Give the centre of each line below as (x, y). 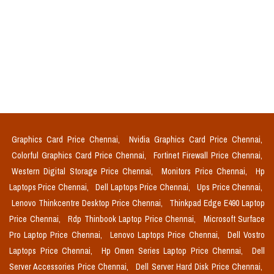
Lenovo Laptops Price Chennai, (166, 235)
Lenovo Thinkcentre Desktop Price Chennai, (88, 203)
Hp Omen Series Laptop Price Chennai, (174, 251)
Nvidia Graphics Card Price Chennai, (196, 140)
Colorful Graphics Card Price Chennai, (80, 156)
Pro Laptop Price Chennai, (57, 235)
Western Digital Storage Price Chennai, (84, 172)
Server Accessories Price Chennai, (70, 267)
